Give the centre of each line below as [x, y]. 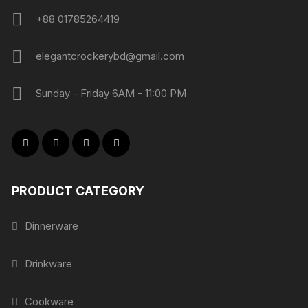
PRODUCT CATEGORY [78, 190]
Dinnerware [52, 225]
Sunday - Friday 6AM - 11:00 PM [111, 93]
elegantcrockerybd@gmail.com [110, 56]
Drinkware [49, 263]
